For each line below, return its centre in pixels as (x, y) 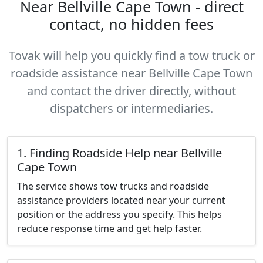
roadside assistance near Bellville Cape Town (131, 73)
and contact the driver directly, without (131, 91)
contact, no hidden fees (131, 24)
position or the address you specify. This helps (119, 214)
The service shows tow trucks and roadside (113, 186)
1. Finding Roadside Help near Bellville (119, 153)
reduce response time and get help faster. (109, 228)
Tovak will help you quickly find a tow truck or (131, 55)
